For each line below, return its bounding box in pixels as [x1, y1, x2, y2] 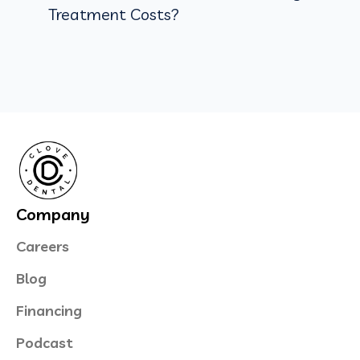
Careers [16, 236, 69, 256]
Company [16, 203, 90, 224]
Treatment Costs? [48, 3, 179, 24]
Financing [16, 301, 82, 320]
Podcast [16, 333, 73, 352]
